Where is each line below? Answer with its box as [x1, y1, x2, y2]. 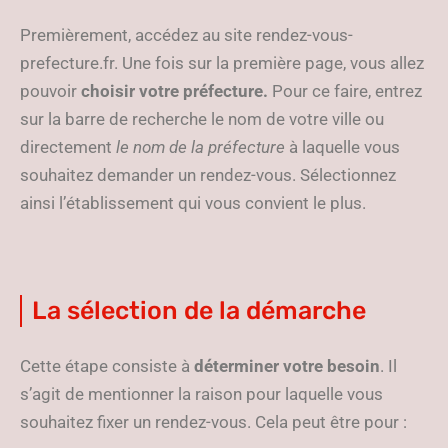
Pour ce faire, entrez [268, 81, 422, 101]
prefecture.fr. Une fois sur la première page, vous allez [20, 53, 424, 73]
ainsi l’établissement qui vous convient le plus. [20, 193, 366, 213]
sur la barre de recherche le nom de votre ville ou [20, 109, 384, 129]
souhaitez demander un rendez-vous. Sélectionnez [20, 165, 396, 185]
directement [20, 137, 116, 157]
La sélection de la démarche [32, 296, 366, 325]
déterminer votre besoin [194, 356, 380, 376]
